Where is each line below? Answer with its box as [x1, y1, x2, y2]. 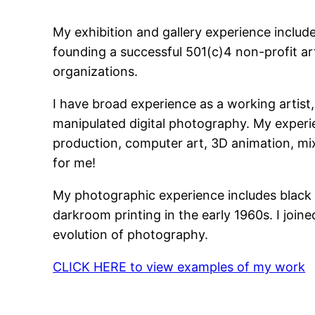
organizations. [53, 64, 139, 79]
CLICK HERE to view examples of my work [53, 259, 306, 275]
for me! [53, 155, 96, 171]
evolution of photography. [53, 227, 209, 243]
